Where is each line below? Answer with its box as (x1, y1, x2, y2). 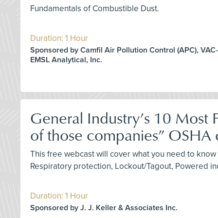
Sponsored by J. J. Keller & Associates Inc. (30, 202, 178, 213)
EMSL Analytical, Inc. (30, 54, 102, 65)
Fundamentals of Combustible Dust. (30, 3, 159, 14)
